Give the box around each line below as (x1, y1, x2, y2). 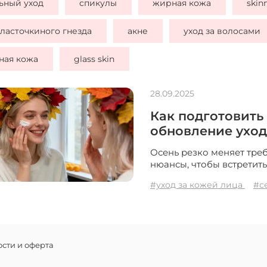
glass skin (74, 53, 115, 64)
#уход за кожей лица (150, 179, 245, 190)
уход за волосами (184, 25, 261, 36)
